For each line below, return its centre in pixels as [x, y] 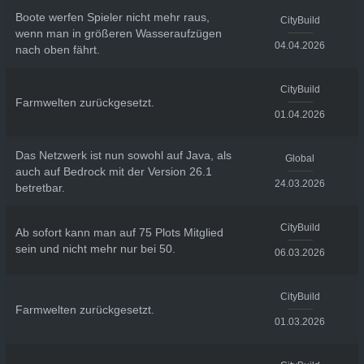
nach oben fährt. [57, 49]
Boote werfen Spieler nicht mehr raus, [112, 17]
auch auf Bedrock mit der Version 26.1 [113, 171]
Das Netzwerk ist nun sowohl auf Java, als [123, 155]
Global [300, 158]
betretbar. [40, 187]
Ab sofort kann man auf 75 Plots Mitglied [119, 232]
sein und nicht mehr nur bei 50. [95, 248]
